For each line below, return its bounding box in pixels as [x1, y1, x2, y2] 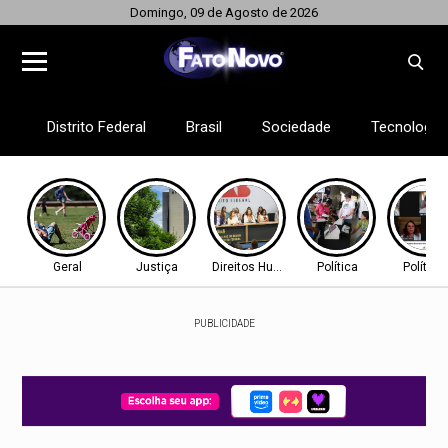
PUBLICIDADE [193, 318, 255, 329]
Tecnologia [371, 118, 444, 136]
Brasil [186, 118, 223, 136]
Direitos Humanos [212, 260, 313, 274]
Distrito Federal [47, 118, 147, 136]
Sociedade [262, 118, 332, 136]
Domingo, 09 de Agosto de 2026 [130, 5, 318, 20]
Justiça [136, 260, 179, 274]
